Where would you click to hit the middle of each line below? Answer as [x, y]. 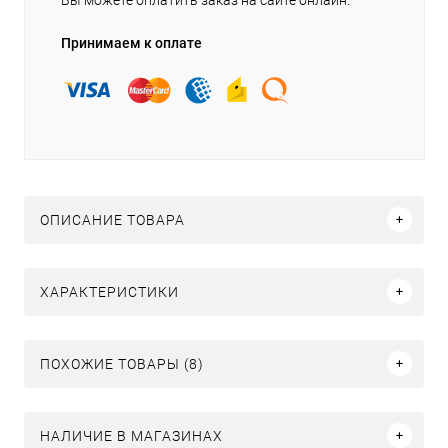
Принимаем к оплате [131, 42]
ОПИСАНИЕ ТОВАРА [112, 219]
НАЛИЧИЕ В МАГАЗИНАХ [131, 435]
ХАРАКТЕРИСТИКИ [109, 291]
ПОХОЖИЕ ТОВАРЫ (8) [122, 363]
